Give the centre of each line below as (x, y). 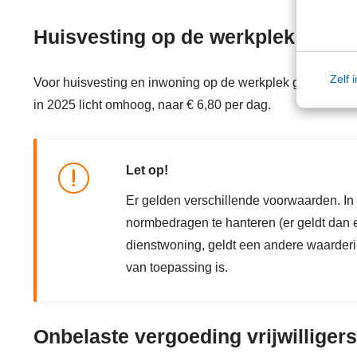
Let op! (147, 170)
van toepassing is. (177, 267)
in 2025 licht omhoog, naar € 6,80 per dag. (152, 104)
